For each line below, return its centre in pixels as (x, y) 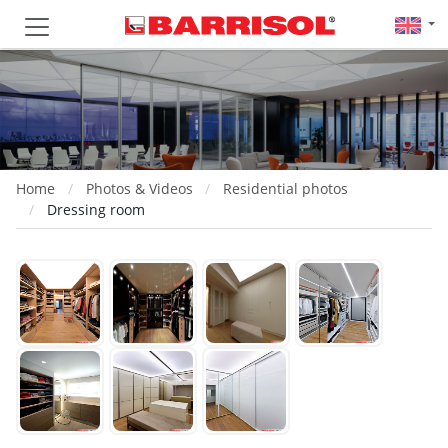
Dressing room (95, 209)
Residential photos (286, 188)
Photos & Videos (139, 188)
